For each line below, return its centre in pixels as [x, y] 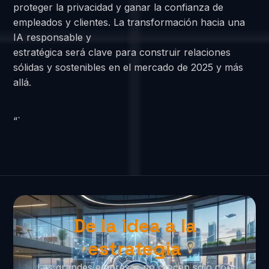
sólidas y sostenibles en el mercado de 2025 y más [128, 67]
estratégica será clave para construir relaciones [122, 52]
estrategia [134, 249]
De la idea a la [134, 226]
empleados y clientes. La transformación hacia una [129, 22]
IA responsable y [53, 37]
